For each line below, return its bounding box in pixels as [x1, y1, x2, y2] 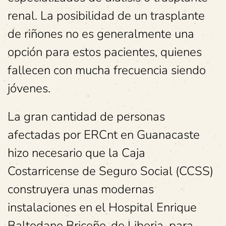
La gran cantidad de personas [8, 108, 165, 125]
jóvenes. [8, 80, 50, 96]
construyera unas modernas [8, 181, 154, 197]
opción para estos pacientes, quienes [8, 44, 202, 60]
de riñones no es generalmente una [8, 26, 194, 42]
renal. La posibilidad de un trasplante [8, 8, 205, 24]
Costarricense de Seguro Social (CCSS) [8, 163, 213, 179]
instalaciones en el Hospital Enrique [8, 199, 197, 215]
